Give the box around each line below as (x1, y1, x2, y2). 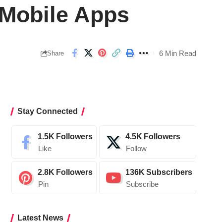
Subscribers (146, 168, 192, 177)
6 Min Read (159, 49, 196, 57)
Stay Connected (17, 107, 78, 116)
